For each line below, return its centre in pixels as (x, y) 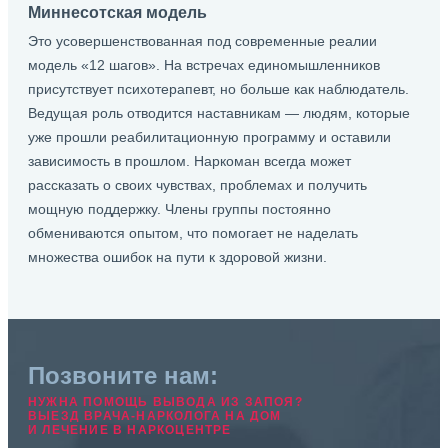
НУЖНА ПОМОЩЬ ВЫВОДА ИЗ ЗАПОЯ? (165, 402)
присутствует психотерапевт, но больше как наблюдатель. (218, 89)
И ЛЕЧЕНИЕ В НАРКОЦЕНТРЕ (130, 430)
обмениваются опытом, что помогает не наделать (193, 233)
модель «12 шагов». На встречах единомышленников (204, 65)
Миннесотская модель (117, 12)
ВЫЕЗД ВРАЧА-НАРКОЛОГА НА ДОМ (155, 416)
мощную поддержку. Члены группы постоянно (179, 209)
